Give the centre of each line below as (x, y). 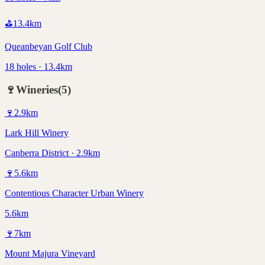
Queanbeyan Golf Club (49, 47)
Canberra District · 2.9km (52, 153)
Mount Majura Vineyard (50, 253)
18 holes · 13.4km (38, 67)
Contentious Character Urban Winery (74, 193)
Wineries (37, 89)
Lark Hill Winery (37, 132)
